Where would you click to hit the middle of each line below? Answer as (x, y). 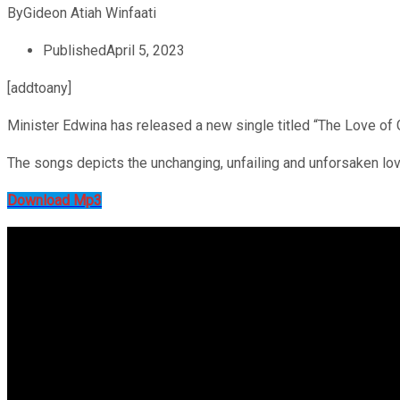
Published (75, 50)
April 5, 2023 (146, 50)
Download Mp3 (54, 200)
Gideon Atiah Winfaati (90, 12)
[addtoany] (39, 87)
